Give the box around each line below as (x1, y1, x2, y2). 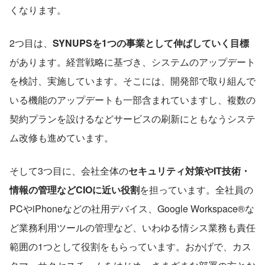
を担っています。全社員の (140, 182, 253, 196)
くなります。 (9, 2, 66, 17)
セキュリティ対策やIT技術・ (128, 163, 250, 177)
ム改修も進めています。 (9, 130, 114, 144)
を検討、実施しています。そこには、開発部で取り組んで (9, 73, 256, 88)
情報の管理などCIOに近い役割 (9, 182, 140, 196)
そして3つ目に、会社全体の (9, 163, 128, 177)
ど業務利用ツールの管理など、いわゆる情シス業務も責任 (9, 220, 256, 234)
